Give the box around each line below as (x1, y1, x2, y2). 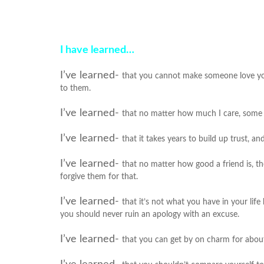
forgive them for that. (60, 173, 138, 181)
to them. (60, 84, 91, 93)
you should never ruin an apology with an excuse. (60, 210, 239, 219)
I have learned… (60, 45, 134, 55)
